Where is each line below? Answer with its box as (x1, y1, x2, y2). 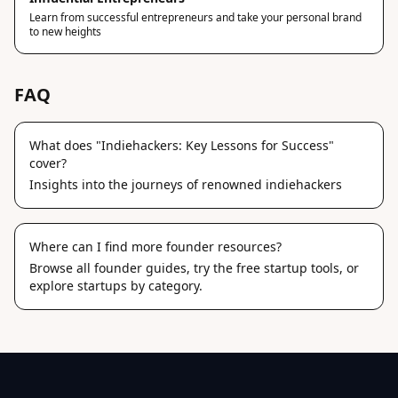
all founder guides (76, 259, 187, 276)
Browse (29, 259, 76, 276)
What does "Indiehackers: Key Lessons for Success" (29, 136, 334, 154)
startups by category (77, 276, 199, 294)
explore (29, 276, 77, 294)
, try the (187, 259, 236, 276)
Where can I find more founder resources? (29, 237, 282, 255)
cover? (29, 154, 67, 171)
